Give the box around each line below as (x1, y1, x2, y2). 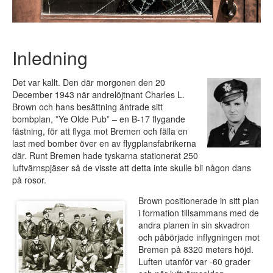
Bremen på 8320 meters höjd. (138, 243, 253, 256)
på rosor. (12, 174, 46, 186)
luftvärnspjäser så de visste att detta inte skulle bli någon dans (12, 161, 251, 174)
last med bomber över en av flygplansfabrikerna (12, 137, 196, 150)
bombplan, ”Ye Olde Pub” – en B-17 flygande (12, 113, 185, 126)
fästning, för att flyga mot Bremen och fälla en (12, 125, 188, 138)
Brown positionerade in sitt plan (138, 194, 259, 207)
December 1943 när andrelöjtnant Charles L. (12, 88, 185, 101)
